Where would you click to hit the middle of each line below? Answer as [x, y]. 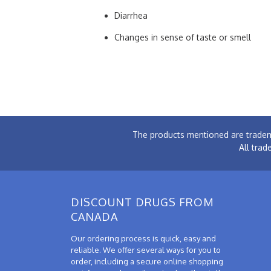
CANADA [94, 216]
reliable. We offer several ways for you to [146, 250]
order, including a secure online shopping [147, 261]
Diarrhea [131, 15]
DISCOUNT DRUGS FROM [142, 202]
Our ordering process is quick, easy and [143, 238]
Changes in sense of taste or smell [183, 37]
